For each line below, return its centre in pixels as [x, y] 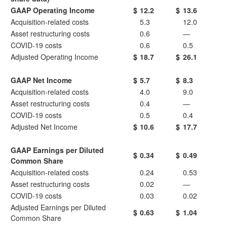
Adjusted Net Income [44, 127]
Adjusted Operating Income [54, 57]
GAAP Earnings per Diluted [57, 150]
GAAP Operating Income [53, 10]
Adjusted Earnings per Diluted [58, 207]
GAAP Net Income [41, 80]
